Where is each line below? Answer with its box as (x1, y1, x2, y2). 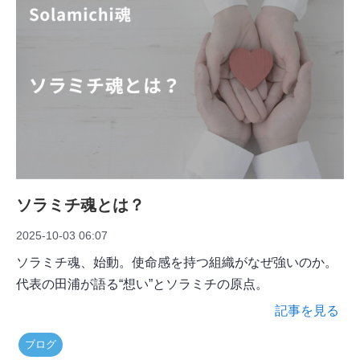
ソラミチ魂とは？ (16, 196, 145, 215)
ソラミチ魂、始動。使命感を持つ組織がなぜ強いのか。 (16, 256, 337, 270)
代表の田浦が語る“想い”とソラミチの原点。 (16, 277, 268, 292)
